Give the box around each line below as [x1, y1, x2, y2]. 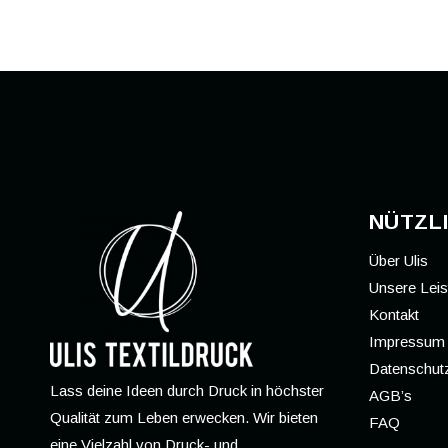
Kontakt [368, 306, 419, 324]
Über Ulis [368, 252, 428, 270]
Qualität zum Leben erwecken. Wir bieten [50, 409, 318, 426]
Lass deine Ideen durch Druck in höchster [50, 382, 324, 399]
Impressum [368, 333, 445, 351]
